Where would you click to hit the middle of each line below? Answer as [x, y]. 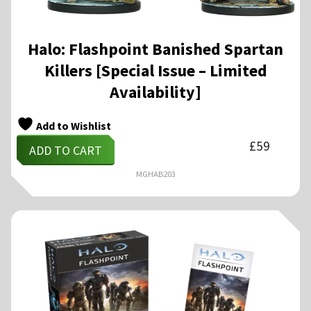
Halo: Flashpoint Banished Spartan [155, 49]
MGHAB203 [155, 174]
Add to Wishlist [73, 125]
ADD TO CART [66, 150]
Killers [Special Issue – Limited [155, 70]
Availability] [155, 92]
